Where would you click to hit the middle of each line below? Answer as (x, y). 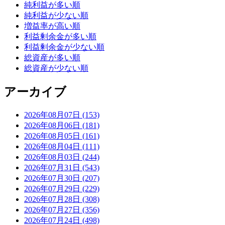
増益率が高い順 (52, 26)
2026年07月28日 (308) (62, 199)
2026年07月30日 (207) (62, 178)
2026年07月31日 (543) (62, 168)
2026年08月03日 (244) (62, 157)
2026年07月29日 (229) (62, 189)
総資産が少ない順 (56, 68)
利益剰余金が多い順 (60, 37)
